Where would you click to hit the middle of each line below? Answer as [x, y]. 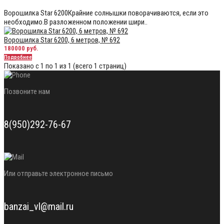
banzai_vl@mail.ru [39, 206]
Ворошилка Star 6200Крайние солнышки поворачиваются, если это [106, 13]
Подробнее [18, 57]
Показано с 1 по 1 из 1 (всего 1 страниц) [65, 66]
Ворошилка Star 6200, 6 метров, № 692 [62, 40]
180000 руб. [21, 48]
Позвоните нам [27, 92]
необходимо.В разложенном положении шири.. [76, 22]
